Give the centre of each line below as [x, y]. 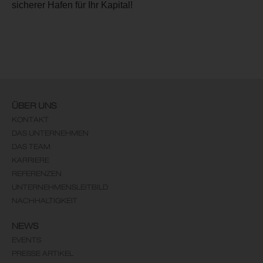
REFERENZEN [37, 174]
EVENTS [26, 240]
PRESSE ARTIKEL [43, 254]
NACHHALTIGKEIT [45, 201]
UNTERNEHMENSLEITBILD [60, 187]
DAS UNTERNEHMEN [50, 133]
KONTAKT [30, 120]
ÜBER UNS [34, 106]
